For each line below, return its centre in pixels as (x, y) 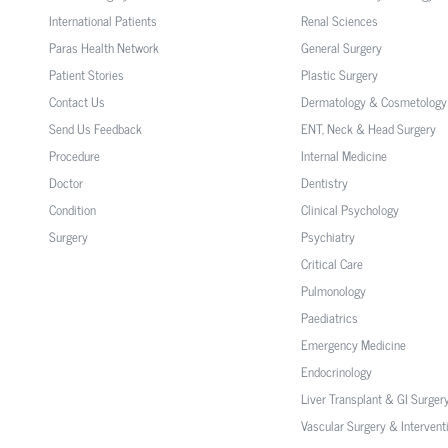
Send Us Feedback (95, 128)
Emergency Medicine (353, 344)
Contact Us (76, 101)
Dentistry (324, 182)
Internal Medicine (343, 155)
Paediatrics (329, 317)
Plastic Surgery (339, 74)
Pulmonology (333, 290)
